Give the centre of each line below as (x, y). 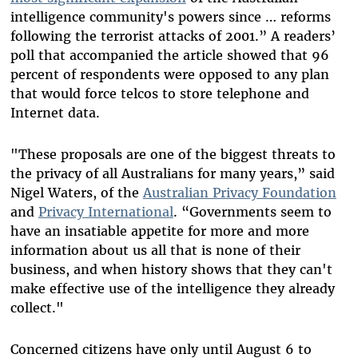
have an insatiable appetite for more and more (159, 231)
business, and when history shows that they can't (171, 270)
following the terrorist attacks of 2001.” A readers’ (173, 36)
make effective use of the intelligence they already (172, 289)
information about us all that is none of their (155, 251)
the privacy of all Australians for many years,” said (172, 174)
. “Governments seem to (252, 212)
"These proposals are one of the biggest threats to (173, 155)
